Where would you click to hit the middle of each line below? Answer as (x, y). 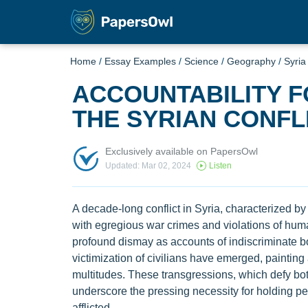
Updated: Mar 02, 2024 (148, 166)
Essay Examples (140, 61)
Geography (251, 61)
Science (201, 61)
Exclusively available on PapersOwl (181, 151)
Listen (220, 166)
